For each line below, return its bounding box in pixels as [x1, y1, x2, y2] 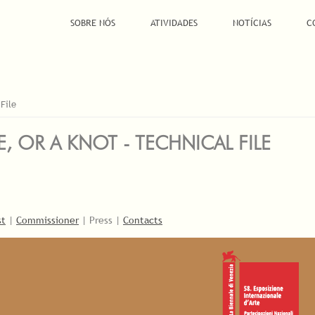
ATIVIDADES [150, 16, 198, 29]
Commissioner [16, 214, 79, 227]
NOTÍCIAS [232, 16, 271, 29]
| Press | [79, 214, 123, 227]
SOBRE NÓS [70, 16, 115, 29]
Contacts [123, 214, 162, 227]
